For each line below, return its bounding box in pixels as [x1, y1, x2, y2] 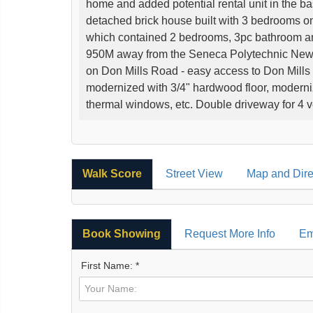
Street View [166, 167, 223, 180]
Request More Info [184, 227, 275, 240]
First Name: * [81, 259, 139, 271]
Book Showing [82, 227, 161, 240]
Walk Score [82, 167, 142, 180]
